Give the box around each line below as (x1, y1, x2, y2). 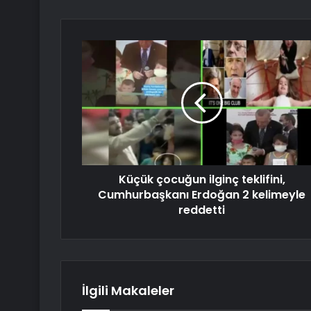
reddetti (178, 202, 225, 219)
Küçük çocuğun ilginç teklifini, (118, 171, 285, 188)
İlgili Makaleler (82, 282, 174, 300)
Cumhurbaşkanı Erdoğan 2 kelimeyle (98, 187, 305, 203)
